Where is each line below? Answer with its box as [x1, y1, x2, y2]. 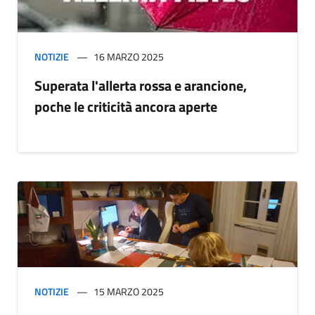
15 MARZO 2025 [94, 284, 164, 300]
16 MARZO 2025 [94, 49, 164, 65]
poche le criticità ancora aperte [34, 96, 217, 118]
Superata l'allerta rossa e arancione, [34, 75, 247, 97]
